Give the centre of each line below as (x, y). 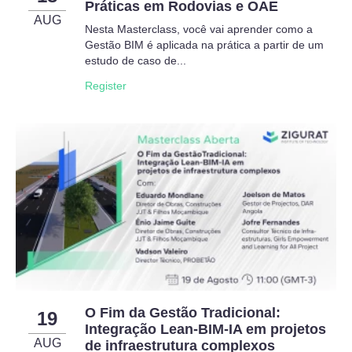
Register (106, 86)
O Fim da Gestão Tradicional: (183, 313)
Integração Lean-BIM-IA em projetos (205, 329)
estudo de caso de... (136, 60)
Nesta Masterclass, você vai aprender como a (199, 29)
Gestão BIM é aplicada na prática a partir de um (204, 45)
